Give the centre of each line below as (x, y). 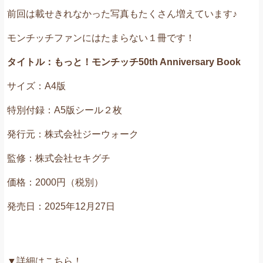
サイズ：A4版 (36, 86)
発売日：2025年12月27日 (61, 206)
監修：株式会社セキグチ (59, 158)
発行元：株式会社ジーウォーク (73, 134)
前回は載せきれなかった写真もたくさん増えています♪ (122, 14)
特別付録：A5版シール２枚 (65, 110)
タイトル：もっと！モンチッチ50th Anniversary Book (124, 62)
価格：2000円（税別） (55, 182)
